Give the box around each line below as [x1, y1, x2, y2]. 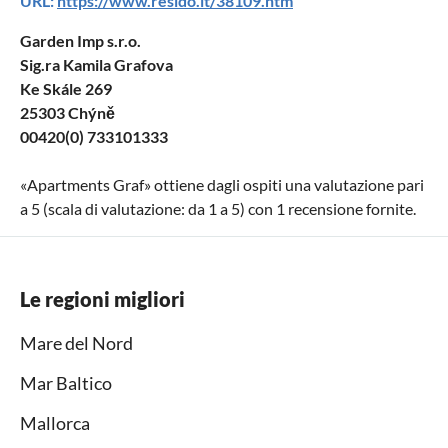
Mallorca [20, 412, 90, 435]
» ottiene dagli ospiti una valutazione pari [144, 175, 424, 195]
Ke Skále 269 [20, 79, 112, 99]
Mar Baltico [20, 372, 112, 395]
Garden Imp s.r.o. [20, 31, 141, 51]
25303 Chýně [20, 103, 115, 123]
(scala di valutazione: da [40, 199, 208, 219]
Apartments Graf [27, 175, 144, 195]
